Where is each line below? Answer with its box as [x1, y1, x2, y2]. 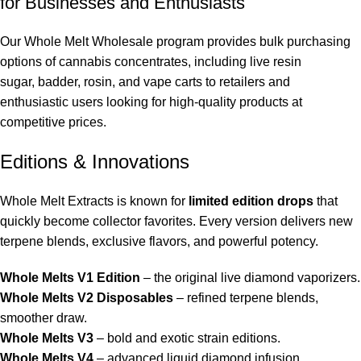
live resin [250, 55, 301, 69]
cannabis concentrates [59, 55, 188, 69]
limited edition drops [189, 194, 313, 209]
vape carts [143, 75, 202, 89]
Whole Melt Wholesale [24, 35, 153, 49]
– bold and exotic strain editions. [93, 331, 280, 346]
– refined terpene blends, [173, 291, 318, 305]
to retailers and [202, 75, 290, 89]
